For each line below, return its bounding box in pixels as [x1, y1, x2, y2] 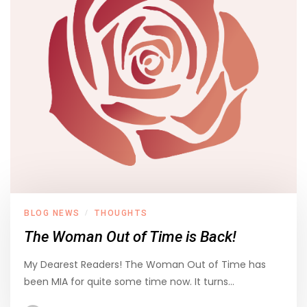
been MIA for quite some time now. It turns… [24, 275, 234, 289]
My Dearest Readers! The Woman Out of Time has [24, 258, 266, 272]
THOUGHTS [93, 208, 148, 219]
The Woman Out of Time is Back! [24, 228, 236, 246]
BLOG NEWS [24, 208, 80, 219]
